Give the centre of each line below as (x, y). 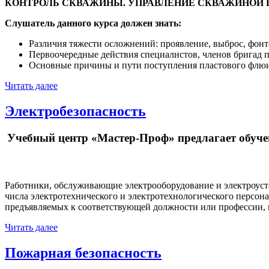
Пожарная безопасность (83, 252)
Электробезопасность (75, 111)
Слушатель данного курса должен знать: (93, 23)
